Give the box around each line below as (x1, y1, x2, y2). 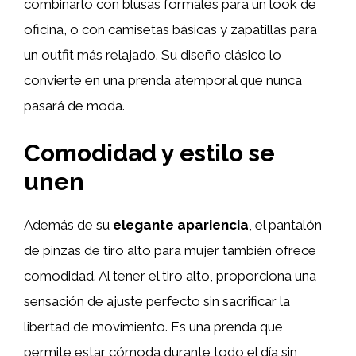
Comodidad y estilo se (24, 138, 275, 167)
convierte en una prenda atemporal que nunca (24, 72, 302, 88)
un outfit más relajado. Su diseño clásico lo (24, 47, 281, 63)
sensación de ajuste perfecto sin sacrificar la (24, 292, 290, 309)
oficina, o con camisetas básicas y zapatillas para (24, 21, 317, 37)
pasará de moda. (24, 98, 125, 114)
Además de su (24, 216, 113, 233)
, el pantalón (249, 216, 322, 233)
